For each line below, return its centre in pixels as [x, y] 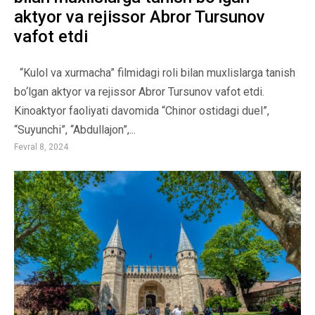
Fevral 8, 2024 [41, 147]
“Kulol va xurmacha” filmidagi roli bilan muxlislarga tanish [155, 72]
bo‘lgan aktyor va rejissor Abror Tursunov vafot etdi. [139, 91]
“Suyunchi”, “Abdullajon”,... [75, 129]
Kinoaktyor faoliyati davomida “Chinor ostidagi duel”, [142, 110]
